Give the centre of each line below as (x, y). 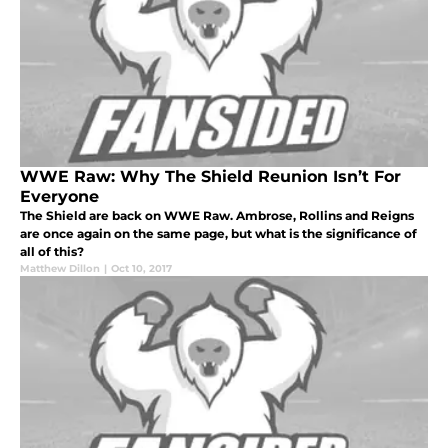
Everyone (59, 196)
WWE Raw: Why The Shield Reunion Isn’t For (210, 176)
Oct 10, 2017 (141, 268)
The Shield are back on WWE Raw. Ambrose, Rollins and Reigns (217, 215)
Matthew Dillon (60, 268)
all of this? (52, 251)
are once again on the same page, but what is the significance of (218, 233)
